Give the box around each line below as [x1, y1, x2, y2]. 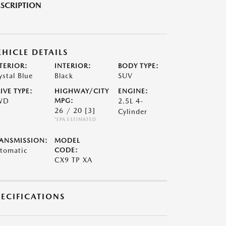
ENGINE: [118, 87, 149, 95]
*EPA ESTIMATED [54, 117, 96, 122]
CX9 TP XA [54, 156, 92, 164]
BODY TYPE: [118, 62, 159, 70]
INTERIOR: [54, 62, 91, 70]
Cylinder [118, 107, 148, 116]
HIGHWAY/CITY [54, 87, 109, 95]
